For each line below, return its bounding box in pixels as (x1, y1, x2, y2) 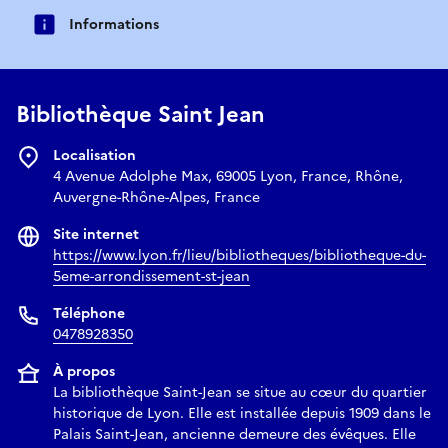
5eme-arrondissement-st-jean (53, 266, 250, 288)
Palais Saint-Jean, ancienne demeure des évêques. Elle (53, 424, 416, 446)
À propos (53, 361, 115, 383)
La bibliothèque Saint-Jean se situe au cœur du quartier (53, 382, 427, 404)
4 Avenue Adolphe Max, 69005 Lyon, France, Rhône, (53, 166, 403, 188)
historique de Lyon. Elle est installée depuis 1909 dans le (53, 403, 431, 425)
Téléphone (53, 303, 125, 325)
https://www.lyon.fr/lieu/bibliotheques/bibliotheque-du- (53, 245, 426, 267)
